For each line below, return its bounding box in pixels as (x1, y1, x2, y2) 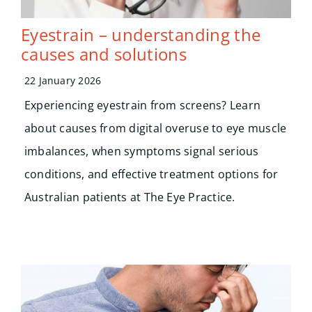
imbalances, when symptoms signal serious (24, 143, 259, 159)
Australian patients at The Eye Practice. (24, 189, 235, 205)
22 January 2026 (24, 73, 102, 87)
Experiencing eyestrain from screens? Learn (24, 97, 261, 113)
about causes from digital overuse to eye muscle (24, 120, 287, 136)
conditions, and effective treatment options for (24, 166, 279, 182)
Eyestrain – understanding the (20, 22, 261, 46)
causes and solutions (20, 42, 187, 65)
